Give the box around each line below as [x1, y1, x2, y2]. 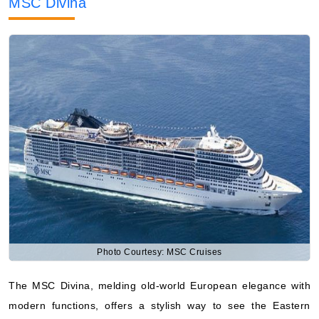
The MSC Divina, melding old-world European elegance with [9, 279, 310, 291]
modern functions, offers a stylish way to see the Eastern [9, 299, 310, 311]
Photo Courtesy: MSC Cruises [97, 246, 222, 257]
